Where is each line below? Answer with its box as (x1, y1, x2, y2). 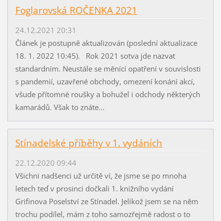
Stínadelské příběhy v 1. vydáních (15, 137, 162, 150)
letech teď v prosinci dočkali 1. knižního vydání (15, 184, 174, 194)
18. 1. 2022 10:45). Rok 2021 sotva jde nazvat (15, 51, 175, 61)
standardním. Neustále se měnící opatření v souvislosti (15, 64, 201, 74)
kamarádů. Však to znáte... (15, 102, 105, 112)
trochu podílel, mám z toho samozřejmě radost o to (15, 209, 190, 220)
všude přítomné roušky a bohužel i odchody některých (15, 89, 200, 100)
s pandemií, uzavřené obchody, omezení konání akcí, (15, 76, 195, 87)
